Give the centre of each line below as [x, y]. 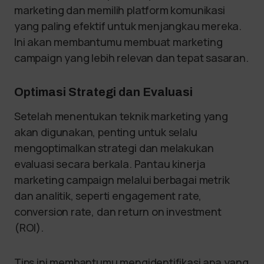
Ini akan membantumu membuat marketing [118, 42]
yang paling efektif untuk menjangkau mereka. [128, 26]
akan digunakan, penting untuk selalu [106, 132]
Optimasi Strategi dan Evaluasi [103, 92]
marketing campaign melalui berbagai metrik [122, 179]
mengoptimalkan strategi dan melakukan [114, 148]
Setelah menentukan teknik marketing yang [121, 116]
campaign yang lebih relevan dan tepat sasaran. [131, 57]
